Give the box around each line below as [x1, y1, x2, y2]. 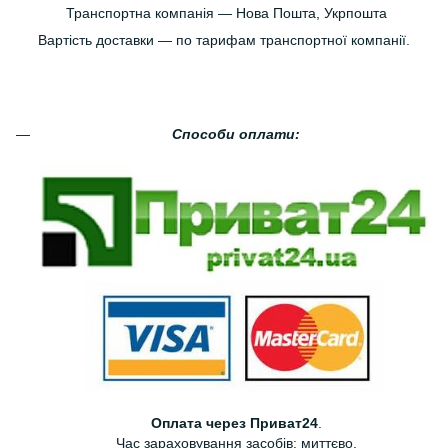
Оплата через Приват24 [150, 414, 318, 431]
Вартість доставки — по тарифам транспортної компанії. [38, 32, 410, 49]
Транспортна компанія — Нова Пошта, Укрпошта [61, 5, 387, 22]
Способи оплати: [172, 126, 300, 143]
